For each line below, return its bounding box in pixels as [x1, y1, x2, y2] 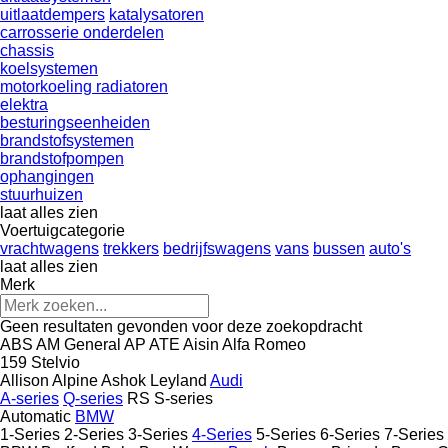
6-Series [320, 425, 380, 443]
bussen [313, 239, 365, 257]
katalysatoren [109, 5, 204, 23]
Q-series [63, 389, 123, 407]
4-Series [192, 425, 252, 443]
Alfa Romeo [222, 335, 306, 353]
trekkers [103, 239, 159, 257]
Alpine [52, 371, 98, 389]
